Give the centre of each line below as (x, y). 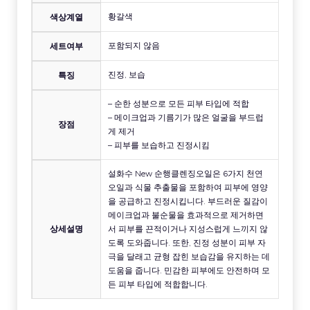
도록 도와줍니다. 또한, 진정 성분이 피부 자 (187, 243)
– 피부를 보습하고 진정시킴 (159, 145)
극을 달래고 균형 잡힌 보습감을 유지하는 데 (189, 257)
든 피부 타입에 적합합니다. (158, 284)
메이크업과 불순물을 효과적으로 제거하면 (186, 215)
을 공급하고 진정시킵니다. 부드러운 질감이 (188, 201)
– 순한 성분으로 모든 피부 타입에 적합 (179, 104)
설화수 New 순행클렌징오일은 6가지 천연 (185, 174)
